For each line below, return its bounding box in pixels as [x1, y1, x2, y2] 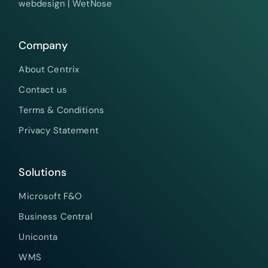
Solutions [19, 165, 67, 180]
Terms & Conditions [19, 104, 105, 117]
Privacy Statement [19, 124, 99, 137]
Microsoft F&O [19, 190, 83, 203]
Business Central [19, 211, 92, 223]
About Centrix [19, 63, 80, 76]
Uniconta [19, 231, 58, 243]
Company [19, 38, 68, 53]
